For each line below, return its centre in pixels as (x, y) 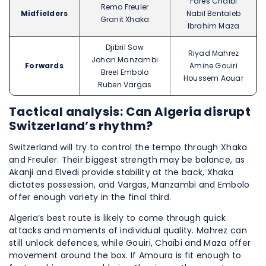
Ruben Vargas (125, 85)
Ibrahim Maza (213, 26)
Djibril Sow (125, 47)
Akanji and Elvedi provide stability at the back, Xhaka (121, 172)
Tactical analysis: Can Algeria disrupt (130, 112)
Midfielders (44, 14)
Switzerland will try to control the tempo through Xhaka (128, 148)
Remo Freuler (125, 7)
